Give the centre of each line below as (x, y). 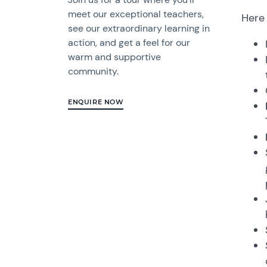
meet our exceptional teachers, (136, 14)
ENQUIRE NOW (96, 102)
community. (94, 72)
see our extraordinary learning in (139, 29)
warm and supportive (115, 57)
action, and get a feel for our (129, 43)
